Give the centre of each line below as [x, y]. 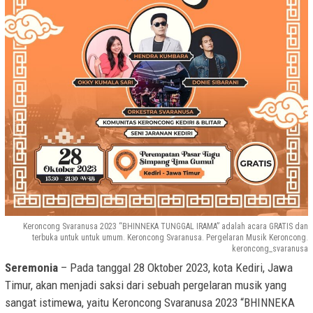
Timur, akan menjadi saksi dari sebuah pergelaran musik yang [146, 285]
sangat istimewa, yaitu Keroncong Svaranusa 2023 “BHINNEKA [150, 303]
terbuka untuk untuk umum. [80, 238]
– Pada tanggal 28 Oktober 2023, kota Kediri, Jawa [175, 268]
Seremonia [31, 268]
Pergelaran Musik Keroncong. [257, 238]
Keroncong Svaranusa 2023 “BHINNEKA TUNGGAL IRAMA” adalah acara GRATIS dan [166, 227]
